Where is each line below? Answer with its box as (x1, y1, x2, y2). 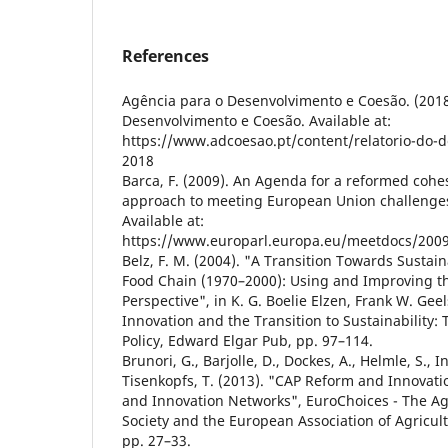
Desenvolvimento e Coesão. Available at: (122, 111, 391, 131)
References (122, 45, 209, 68)
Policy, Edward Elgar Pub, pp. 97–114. (122, 331, 373, 351)
